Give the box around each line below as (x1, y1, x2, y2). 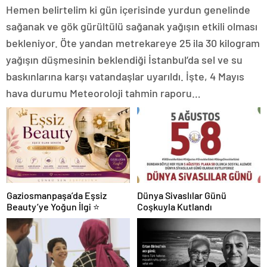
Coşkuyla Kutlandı (137, 201, 212, 213)
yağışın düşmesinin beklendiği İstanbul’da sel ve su (6, 53, 243, 66)
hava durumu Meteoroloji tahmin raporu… (6, 86, 201, 100)
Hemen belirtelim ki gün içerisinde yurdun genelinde (6, 3, 250, 16)
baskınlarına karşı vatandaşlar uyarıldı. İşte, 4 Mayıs (6, 70, 244, 83)
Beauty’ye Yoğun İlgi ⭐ (7, 201, 100, 213)
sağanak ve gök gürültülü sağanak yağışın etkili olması (6, 20, 257, 33)
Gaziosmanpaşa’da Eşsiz (7, 190, 107, 201)
